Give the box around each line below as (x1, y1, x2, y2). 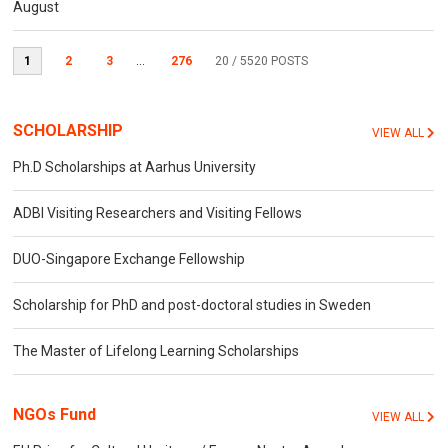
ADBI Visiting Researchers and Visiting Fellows (13, 205, 303, 222)
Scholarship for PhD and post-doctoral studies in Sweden (13, 297, 372, 314)
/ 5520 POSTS (229, 54, 309, 69)
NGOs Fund (13, 405, 97, 425)
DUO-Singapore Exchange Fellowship (13, 251, 246, 268)
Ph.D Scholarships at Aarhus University (13, 159, 257, 176)
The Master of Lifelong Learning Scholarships (13, 343, 300, 360)
